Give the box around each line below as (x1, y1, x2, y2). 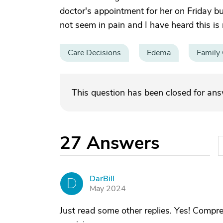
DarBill (90, 173, 114, 184)
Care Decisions (68, 47, 121, 58)
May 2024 (90, 183, 126, 194)
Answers (87, 131, 159, 155)
